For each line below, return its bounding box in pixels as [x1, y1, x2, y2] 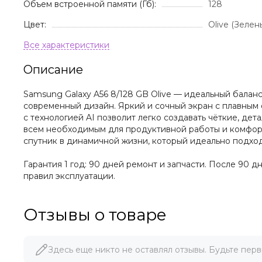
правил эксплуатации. [23, 170, 115, 181]
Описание [23, 62, 83, 77]
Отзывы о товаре [23, 204, 167, 225]
